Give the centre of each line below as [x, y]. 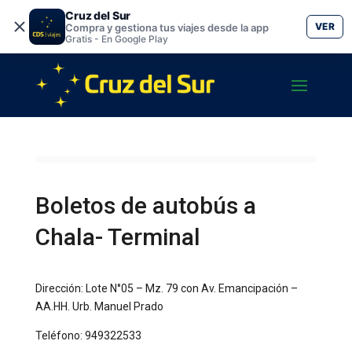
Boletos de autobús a [145, 205]
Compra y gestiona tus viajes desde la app [167, 27]
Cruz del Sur [98, 15]
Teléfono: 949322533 [88, 335]
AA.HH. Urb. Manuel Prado [99, 306]
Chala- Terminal [117, 237]
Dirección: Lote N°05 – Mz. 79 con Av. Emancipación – [166, 288]
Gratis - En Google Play [117, 38]
